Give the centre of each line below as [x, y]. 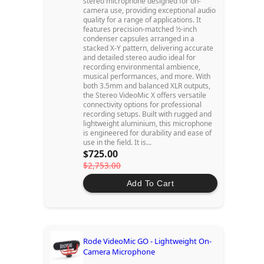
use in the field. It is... [118, 143]
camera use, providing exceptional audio [150, 11]
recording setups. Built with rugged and [148, 114]
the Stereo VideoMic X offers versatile [145, 95]
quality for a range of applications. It [142, 20]
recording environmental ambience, [142, 67]
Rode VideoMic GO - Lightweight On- [148, 241]
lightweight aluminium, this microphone [148, 124]
